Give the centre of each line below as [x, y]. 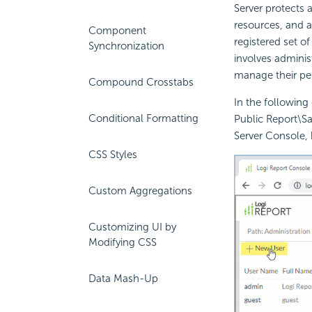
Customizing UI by [132, 227]
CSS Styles [113, 155]
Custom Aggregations [140, 191]
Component [117, 31]
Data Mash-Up [123, 279]
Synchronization [126, 46]
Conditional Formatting [143, 118]
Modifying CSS [123, 242]
